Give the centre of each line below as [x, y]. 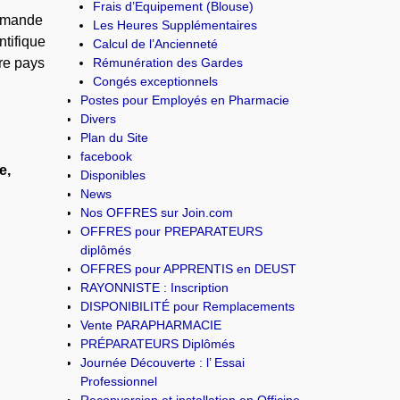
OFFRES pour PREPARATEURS [172, 231]
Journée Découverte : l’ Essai [163, 362]
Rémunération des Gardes [168, 62]
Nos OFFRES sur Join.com [157, 212]
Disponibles [113, 175]
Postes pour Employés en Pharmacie [185, 100]
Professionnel [119, 381]
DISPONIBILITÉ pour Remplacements [188, 306]
